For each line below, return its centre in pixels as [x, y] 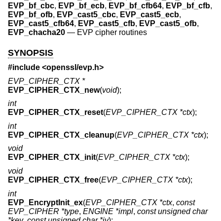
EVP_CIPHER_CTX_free [53, 180]
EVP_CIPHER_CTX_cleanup [61, 135]
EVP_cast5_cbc [86, 15]
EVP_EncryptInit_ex [45, 202]
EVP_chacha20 [37, 33]
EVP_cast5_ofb [168, 24]
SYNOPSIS [31, 53]
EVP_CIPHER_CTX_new [54, 90]
